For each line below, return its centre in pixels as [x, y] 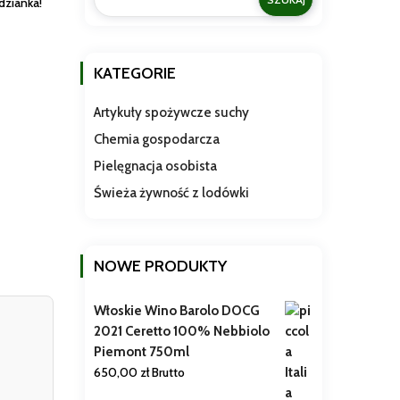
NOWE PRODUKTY [160, 267]
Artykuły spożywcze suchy [171, 113]
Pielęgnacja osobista [155, 167]
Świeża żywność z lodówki [171, 193]
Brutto [168, 373]
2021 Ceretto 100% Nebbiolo [181, 332]
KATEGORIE [134, 74]
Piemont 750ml [141, 352]
